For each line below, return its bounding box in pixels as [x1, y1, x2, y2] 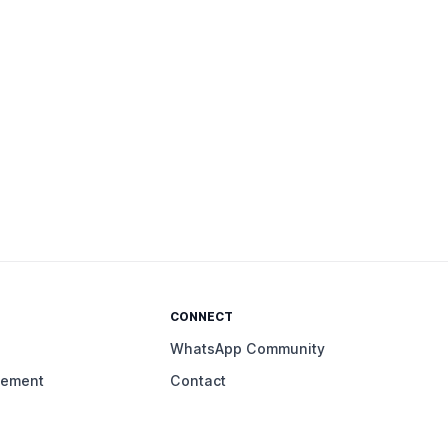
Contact [170, 372, 227, 390]
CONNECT [170, 310, 234, 325]
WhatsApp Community [170, 340, 326, 358]
